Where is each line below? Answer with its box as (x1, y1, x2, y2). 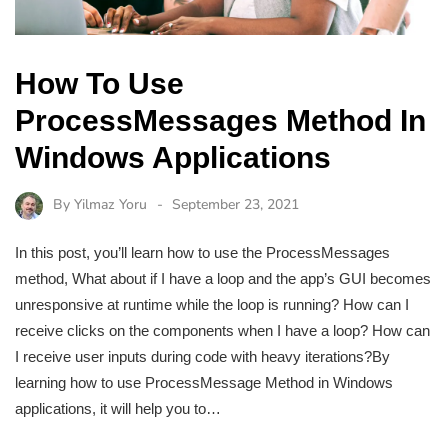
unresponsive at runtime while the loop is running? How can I (15, 295, 409, 313)
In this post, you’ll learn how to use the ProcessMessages (15, 243, 390, 261)
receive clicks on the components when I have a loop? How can (15, 321, 430, 339)
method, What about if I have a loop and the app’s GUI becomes (15, 269, 431, 287)
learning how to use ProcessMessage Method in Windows (15, 373, 393, 391)
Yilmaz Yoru (74, 195, 147, 215)
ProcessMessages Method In (15, 104, 426, 138)
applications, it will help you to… (15, 399, 221, 417)
